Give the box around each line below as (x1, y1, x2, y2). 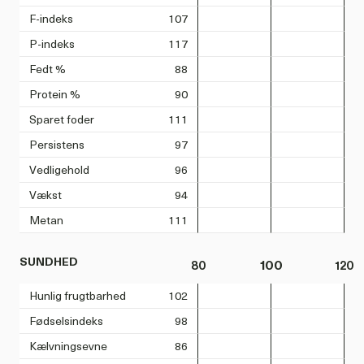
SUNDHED (19, 253, 78, 271)
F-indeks (29, 10, 73, 28)
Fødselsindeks (29, 312, 103, 330)
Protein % (29, 85, 80, 103)
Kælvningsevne (29, 337, 107, 355)
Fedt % (29, 60, 66, 78)
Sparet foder (29, 110, 94, 128)
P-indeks (29, 35, 77, 53)
